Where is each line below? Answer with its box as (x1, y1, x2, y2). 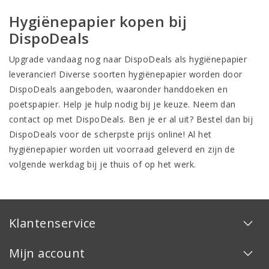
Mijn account (9, 245, 85, 261)
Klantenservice (9, 215, 96, 231)
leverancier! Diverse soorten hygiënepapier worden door (9, 68, 243, 80)
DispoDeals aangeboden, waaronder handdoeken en (9, 83, 228, 95)
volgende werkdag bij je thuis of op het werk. (9, 159, 196, 170)
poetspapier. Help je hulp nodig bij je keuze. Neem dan (9, 98, 236, 110)
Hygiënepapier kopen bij (9, 11, 187, 31)
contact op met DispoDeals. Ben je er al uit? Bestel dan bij (9, 113, 253, 125)
